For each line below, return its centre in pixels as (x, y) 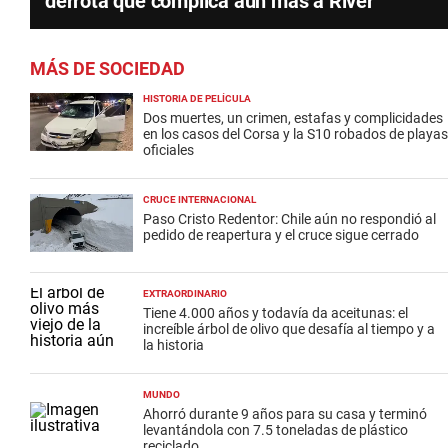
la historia (173, 345)
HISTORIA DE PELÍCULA (197, 99)
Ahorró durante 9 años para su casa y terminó (285, 414)
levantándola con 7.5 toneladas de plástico (275, 430)
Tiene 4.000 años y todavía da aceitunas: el (275, 313)
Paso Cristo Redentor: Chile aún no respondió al (289, 219)
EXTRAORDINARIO (185, 294)
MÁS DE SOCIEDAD (107, 69)
